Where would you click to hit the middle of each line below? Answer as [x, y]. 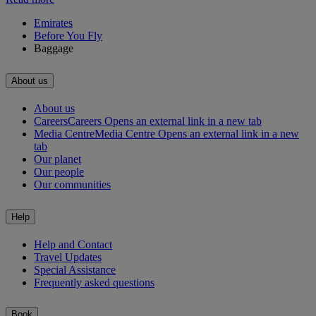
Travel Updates [68, 257]
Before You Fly [68, 35]
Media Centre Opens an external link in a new [197, 133]
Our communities [72, 184]
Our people [59, 171]
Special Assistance [75, 269]
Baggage [54, 48]
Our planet [57, 159]
